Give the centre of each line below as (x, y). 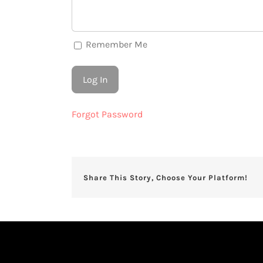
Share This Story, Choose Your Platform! (166, 177)
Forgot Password (107, 114)
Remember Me (115, 45)
